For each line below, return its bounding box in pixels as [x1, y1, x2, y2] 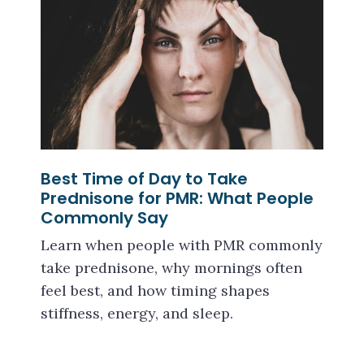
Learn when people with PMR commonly [41, 236, 323, 255]
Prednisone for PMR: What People [41, 187, 314, 210]
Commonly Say [41, 206, 168, 230]
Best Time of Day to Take [41, 167, 248, 191]
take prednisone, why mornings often [41, 258, 302, 278]
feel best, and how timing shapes [41, 281, 270, 301]
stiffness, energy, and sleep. [41, 304, 233, 323]
